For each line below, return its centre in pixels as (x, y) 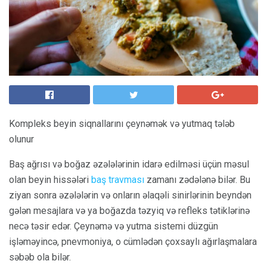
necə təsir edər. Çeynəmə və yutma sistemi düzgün (114, 226)
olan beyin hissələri (50, 180)
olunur (21, 139)
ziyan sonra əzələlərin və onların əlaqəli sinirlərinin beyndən (130, 195)
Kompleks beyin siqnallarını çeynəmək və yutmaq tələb (122, 124)
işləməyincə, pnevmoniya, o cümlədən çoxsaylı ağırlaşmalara (133, 242)
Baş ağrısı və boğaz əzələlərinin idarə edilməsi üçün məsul (129, 164)
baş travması (118, 180)
